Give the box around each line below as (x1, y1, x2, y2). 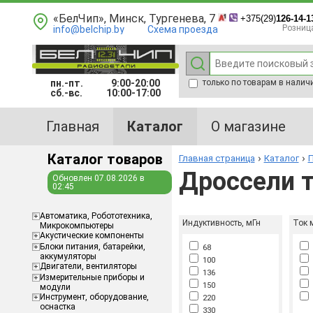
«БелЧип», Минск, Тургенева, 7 (52, 12, 215, 25)
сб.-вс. (50, 87, 99, 99)
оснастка (39, 302, 75, 312)
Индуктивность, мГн (182, 218, 261, 228)
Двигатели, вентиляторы (39, 261, 137, 271)
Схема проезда (147, 24, 218, 35)
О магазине (210, 118, 286, 135)
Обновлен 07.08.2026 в (52, 173, 145, 183)
